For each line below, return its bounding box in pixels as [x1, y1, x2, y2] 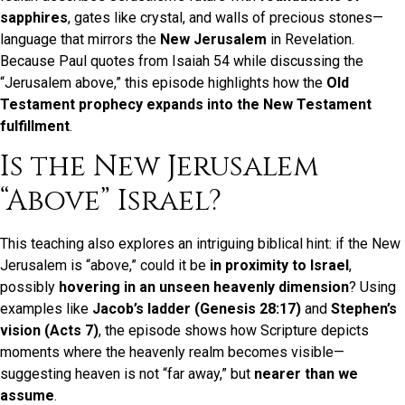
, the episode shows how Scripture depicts [99, 322, 369, 340]
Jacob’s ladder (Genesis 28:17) [92, 300, 301, 318]
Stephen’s [331, 300, 397, 318]
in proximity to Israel [210, 257, 349, 275]
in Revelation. [267, 30, 354, 48]
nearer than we [254, 365, 358, 383]
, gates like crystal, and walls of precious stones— [68, 8, 383, 26]
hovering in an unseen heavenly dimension [59, 278, 349, 297]
